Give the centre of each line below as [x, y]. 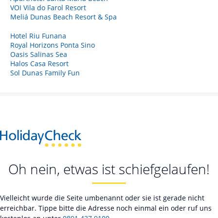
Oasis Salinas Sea [39, 54]
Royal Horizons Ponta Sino [53, 45]
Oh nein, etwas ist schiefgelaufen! [109, 169]
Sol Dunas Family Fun [45, 73]
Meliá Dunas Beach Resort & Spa [64, 17]
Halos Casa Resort [39, 63]
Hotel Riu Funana [38, 36]
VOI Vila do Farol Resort [48, 7]
